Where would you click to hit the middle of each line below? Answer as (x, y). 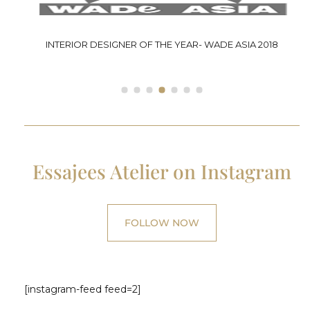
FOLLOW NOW (162, 223)
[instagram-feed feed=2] (83, 290)
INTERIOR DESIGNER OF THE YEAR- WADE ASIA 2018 (162, 45)
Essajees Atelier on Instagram (162, 172)
